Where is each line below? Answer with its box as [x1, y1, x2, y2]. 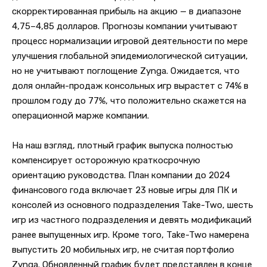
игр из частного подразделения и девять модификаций [12, 215, 252, 226]
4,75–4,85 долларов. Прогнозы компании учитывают [12, 20, 238, 32]
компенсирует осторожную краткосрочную [12, 155, 200, 166]
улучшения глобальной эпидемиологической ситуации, [12, 50, 248, 61]
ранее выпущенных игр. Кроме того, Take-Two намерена [12, 229, 249, 241]
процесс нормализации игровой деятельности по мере [12, 35, 248, 46]
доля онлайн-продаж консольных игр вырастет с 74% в [12, 80, 249, 91]
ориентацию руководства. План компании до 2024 [12, 170, 230, 181]
